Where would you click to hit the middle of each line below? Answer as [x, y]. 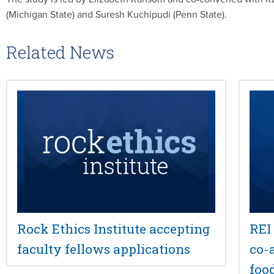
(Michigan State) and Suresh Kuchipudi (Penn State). [117, 14]
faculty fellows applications [104, 249]
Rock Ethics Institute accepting [113, 228]
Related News [60, 52]
